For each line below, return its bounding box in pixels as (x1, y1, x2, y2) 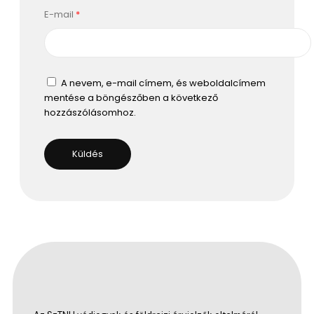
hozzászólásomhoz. (44, 105, 136, 119)
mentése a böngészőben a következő (44, 90, 218, 104)
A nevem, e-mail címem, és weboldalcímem (61, 76, 266, 90)
